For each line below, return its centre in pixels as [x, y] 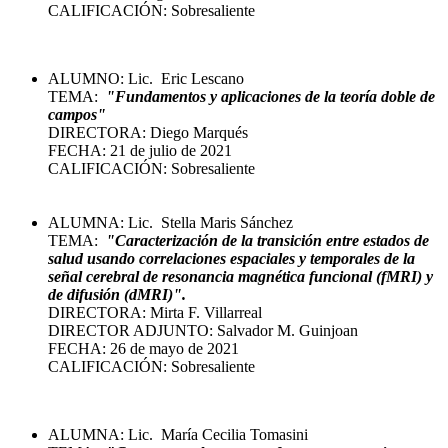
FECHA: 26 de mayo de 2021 [143, 348]
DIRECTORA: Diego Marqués [148, 132]
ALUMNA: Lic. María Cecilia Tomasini [178, 434]
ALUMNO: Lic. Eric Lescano [146, 78]
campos [72, 114]
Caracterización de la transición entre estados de [272, 240]
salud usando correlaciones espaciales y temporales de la [231, 258]
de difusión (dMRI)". [117, 294]
